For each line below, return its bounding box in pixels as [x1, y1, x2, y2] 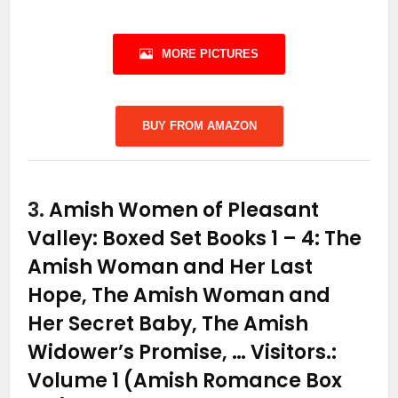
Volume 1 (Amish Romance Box [28, 366, 343, 394]
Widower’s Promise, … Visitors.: [28, 338, 338, 366]
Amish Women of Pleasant [49, 195, 320, 224]
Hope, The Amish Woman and [28, 281, 331, 309]
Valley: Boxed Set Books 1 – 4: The [28, 224, 362, 252]
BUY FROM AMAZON [141, 118, 257, 132]
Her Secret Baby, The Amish [28, 309, 309, 338]
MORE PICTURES [162, 46, 259, 60]
